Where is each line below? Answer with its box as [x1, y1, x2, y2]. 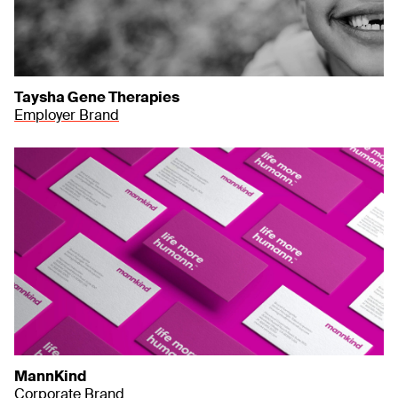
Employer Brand [14, 106, 119, 124]
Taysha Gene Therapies [14, 88, 179, 107]
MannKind [14, 367, 86, 386]
